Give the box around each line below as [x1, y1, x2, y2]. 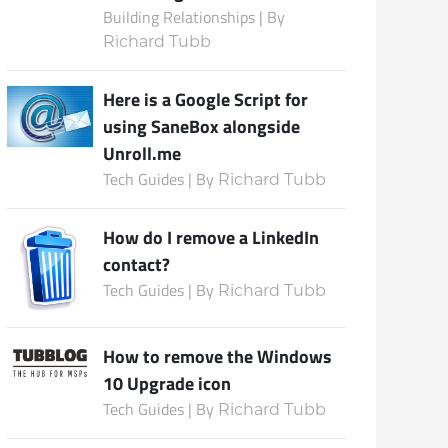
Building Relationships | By [103, 5, 286, 28]
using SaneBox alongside [103, 112, 301, 139]
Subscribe [46, 71, 148, 106]
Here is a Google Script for [103, 85, 309, 112]
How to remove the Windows [103, 343, 333, 370]
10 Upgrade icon [103, 370, 232, 397]
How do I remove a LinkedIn [103, 223, 320, 250]
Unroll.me [103, 139, 182, 166]
